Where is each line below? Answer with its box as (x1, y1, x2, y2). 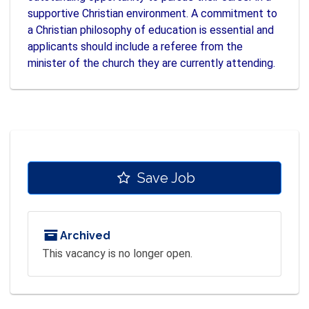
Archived (57, 229, 111, 243)
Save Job (133, 170, 195, 187)
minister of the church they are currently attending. (28, 57, 275, 70)
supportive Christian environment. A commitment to (28, 7, 277, 21)
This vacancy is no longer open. (42, 247, 192, 261)
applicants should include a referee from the (28, 40, 243, 54)
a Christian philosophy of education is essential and (28, 23, 274, 37)
